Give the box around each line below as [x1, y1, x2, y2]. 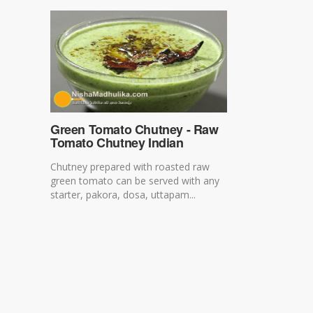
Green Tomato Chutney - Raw [50, 119, 219, 138]
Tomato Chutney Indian [50, 133, 184, 152]
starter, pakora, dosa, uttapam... [50, 187, 196, 201]
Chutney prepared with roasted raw [50, 159, 210, 173]
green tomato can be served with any [50, 173, 219, 187]
